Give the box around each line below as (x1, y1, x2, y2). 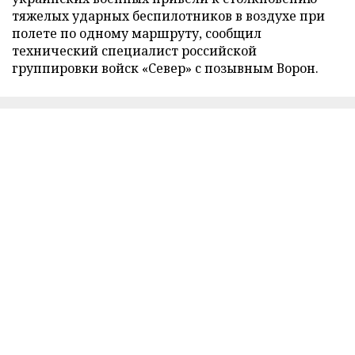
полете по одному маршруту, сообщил (12, 24, 261, 42)
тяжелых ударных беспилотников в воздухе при (12, 6, 325, 25)
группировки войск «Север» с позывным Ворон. (12, 59, 319, 77)
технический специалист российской (12, 41, 257, 59)
